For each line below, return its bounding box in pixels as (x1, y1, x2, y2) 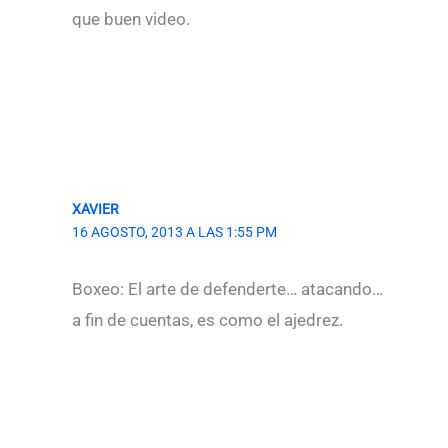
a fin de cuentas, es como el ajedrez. (72, 309, 343, 330)
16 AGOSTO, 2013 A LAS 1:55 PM (72, 223, 277, 240)
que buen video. (72, 9, 190, 30)
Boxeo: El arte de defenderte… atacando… (72, 278, 383, 299)
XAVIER (72, 200, 119, 217)
